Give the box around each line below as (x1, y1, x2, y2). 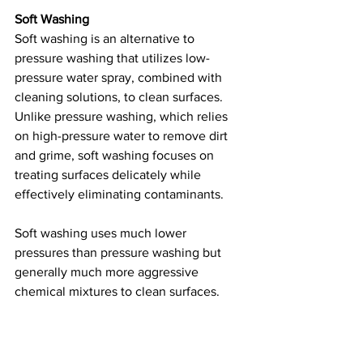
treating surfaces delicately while (15, 167, 204, 181)
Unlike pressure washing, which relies (15, 109, 231, 123)
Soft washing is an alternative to (15, 31, 198, 45)
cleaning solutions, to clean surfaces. (15, 89, 226, 104)
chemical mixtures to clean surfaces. (15, 284, 223, 298)
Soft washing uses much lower (15, 225, 190, 240)
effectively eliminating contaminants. (15, 186, 224, 201)
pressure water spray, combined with (15, 70, 225, 84)
